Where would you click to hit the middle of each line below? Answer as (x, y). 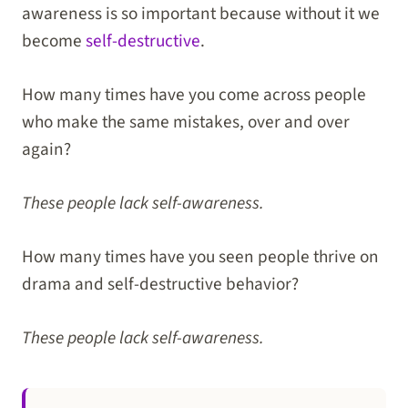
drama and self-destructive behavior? (160, 284)
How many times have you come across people (194, 95)
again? (46, 150)
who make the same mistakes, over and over (186, 122)
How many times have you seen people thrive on (200, 256)
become (54, 41)
